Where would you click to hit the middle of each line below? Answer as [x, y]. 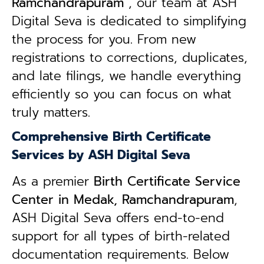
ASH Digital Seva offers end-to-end [118, 218]
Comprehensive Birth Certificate [111, 137]
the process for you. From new [104, 39]
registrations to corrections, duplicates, [130, 58]
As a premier [53, 181]
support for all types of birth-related [121, 236]
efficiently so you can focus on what [122, 94]
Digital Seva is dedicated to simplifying [129, 21]
